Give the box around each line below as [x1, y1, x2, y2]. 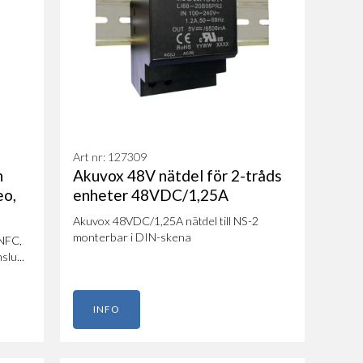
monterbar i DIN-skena [72, 229, 191, 244]
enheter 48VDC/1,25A [72, 185, 228, 204]
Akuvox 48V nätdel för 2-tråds [72, 165, 282, 185]
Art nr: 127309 [72, 149, 147, 164]
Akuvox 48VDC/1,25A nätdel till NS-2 [72, 213, 258, 228]
